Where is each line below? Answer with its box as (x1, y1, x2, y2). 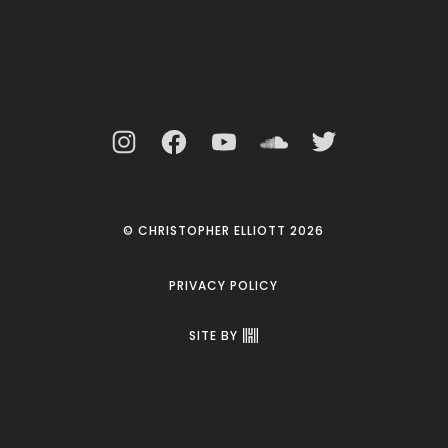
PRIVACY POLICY (169, 277, 279, 295)
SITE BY (189, 327, 239, 345)
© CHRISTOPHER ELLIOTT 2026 (123, 222, 325, 240)
